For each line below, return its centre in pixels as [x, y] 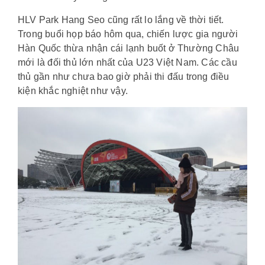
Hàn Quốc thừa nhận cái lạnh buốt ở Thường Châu [129, 48]
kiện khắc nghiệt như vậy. [73, 91]
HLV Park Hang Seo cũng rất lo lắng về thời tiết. [121, 20]
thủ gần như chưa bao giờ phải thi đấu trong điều [124, 76]
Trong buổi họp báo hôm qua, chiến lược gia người [128, 34]
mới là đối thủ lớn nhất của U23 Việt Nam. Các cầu [127, 62]
